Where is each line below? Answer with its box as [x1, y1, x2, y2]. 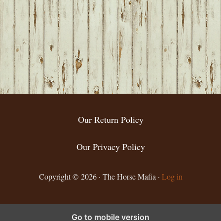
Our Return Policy [77, 113, 144, 126]
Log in [161, 171, 183, 182]
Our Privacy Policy [76, 141, 145, 153]
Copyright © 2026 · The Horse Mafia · [38, 171, 162, 182]
